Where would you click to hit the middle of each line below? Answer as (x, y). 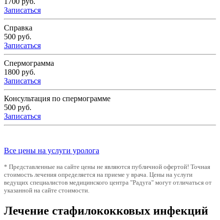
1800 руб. (20, 72)
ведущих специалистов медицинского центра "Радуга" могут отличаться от (108, 183)
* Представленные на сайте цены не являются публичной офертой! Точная (107, 167)
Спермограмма (29, 63)
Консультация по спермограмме (57, 99)
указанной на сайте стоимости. (47, 191)
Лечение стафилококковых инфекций (106, 210)
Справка (18, 28)
